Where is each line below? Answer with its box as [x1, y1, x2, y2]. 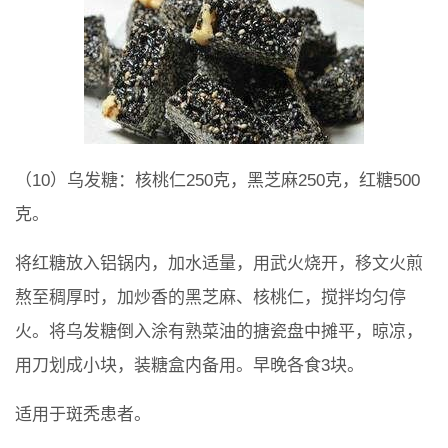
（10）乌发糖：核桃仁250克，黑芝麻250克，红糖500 [15, 170, 420, 190]
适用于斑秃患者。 [15, 404, 151, 424]
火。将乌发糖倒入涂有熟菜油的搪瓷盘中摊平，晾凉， [15, 321, 423, 341]
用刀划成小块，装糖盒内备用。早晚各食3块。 [15, 355, 364, 375]
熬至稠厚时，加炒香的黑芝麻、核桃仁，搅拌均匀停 [15, 287, 406, 307]
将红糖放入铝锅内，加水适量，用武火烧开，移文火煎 [15, 253, 423, 273]
